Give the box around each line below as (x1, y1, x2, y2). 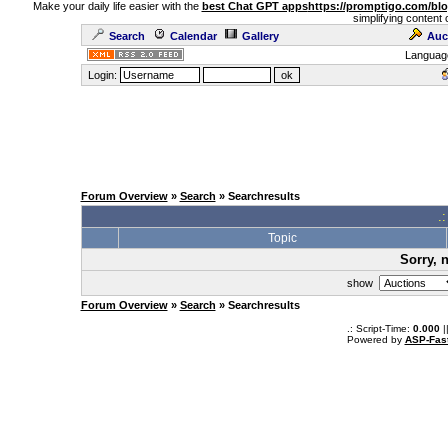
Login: (84, 69, 120, 81)
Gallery (241, 30, 279, 42)
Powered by (346, 334, 405, 345)
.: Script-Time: (346, 323, 413, 334)
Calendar (169, 30, 217, 42)
